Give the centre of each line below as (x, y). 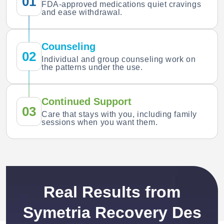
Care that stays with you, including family (119, 114)
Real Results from (112, 192)
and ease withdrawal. (82, 12)
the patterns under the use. (92, 67)
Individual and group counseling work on (119, 59)
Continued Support (86, 101)
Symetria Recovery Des (112, 212)
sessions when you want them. (100, 122)
